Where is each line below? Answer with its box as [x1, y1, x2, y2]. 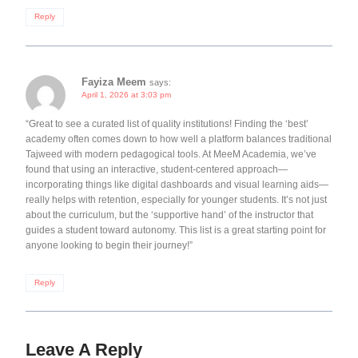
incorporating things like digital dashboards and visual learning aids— [26, 178, 328, 190]
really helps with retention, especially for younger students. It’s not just [26, 193, 327, 205]
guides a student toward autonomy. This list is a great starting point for [26, 224, 326, 236]
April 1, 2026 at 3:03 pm [82, 89, 171, 99]
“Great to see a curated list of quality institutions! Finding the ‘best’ [26, 117, 308, 129]
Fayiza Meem [82, 75, 146, 88]
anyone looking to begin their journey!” [26, 239, 193, 251]
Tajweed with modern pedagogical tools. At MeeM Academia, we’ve [26, 148, 316, 160]
